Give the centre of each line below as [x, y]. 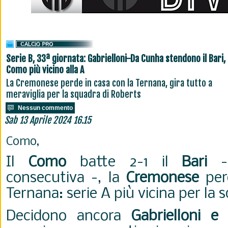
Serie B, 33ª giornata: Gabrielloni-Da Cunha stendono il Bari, [116, 59]
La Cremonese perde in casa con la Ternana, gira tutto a [109, 83]
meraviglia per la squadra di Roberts [74, 94]
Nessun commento [45, 108]
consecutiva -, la [66, 178]
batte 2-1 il [124, 163]
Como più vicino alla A [45, 70]
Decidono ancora [69, 217]
